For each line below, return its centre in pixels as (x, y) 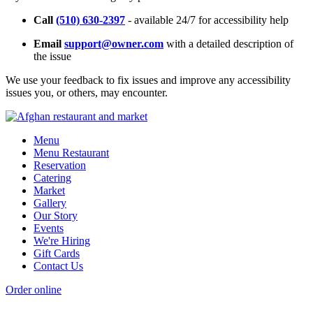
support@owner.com (114, 44)
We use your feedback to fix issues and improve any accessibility (148, 80)
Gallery (50, 203)
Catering (52, 178)
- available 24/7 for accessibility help (207, 20)
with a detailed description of (228, 44)
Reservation (60, 166)
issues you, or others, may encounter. (87, 93)
